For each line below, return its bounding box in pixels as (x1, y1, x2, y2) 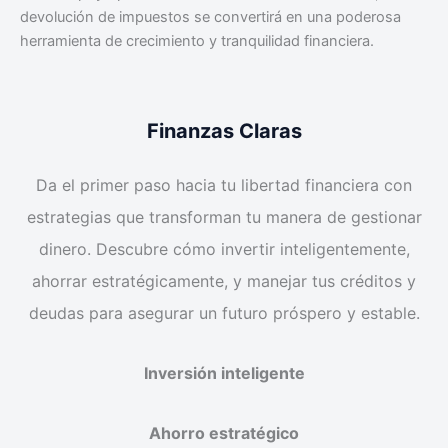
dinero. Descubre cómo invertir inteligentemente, (38, 239, 410, 260)
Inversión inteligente (143, 363, 305, 384)
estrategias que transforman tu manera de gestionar (26, 207, 422, 228)
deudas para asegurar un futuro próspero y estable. (28, 303, 420, 324)
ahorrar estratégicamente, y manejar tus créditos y (32, 271, 416, 292)
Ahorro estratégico (149, 423, 299, 444)
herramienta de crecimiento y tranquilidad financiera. (20, 31, 374, 50)
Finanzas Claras (146, 119, 302, 144)
